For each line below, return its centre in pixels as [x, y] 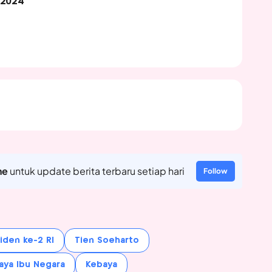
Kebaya [101, 264]
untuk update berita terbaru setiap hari [96, 171]
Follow [215, 171]
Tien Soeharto [107, 240]
